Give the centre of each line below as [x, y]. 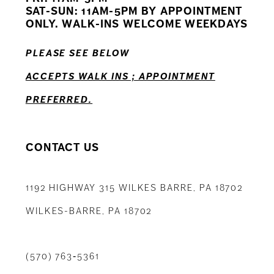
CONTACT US [62, 148]
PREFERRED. [59, 100]
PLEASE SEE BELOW [77, 54]
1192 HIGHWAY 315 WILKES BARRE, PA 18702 [135, 187]
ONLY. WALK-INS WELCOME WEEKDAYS [137, 24]
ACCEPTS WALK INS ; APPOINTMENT [120, 77]
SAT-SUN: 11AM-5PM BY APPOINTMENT [134, 11]
